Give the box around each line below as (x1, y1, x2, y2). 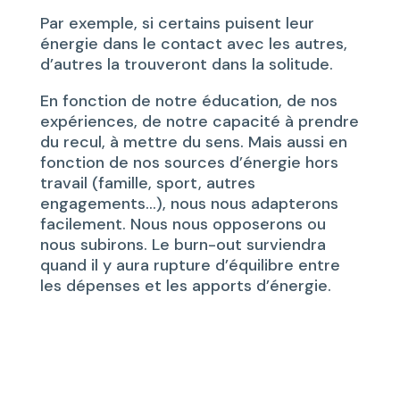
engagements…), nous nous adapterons (39, 193, 338, 215)
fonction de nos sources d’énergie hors (39, 152, 338, 174)
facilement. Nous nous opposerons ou (39, 213, 326, 236)
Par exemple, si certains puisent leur (39, 12, 314, 35)
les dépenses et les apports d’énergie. (39, 275, 331, 297)
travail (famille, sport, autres (39, 172, 255, 195)
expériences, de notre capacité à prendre (39, 111, 359, 133)
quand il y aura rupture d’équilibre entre (39, 254, 340, 277)
